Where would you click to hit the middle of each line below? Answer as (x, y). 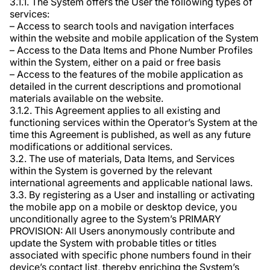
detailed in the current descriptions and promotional (125, 86)
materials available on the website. (86, 98)
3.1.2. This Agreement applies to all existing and (115, 110)
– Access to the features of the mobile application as (126, 74)
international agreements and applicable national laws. (131, 183)
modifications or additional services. (91, 146)
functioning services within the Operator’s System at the (133, 122)
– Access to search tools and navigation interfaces (122, 26)
